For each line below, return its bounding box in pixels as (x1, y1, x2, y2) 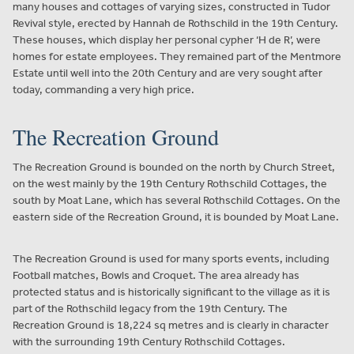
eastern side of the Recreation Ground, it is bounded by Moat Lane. (13, 209, 339, 224)
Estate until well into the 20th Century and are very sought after (13, 66, 322, 80)
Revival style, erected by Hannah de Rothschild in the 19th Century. (13, 16, 338, 30)
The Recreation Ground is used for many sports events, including (13, 251, 330, 265)
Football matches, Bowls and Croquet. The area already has (13, 268, 299, 282)
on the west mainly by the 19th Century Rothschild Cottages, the (13, 176, 327, 190)
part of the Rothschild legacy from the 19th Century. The (13, 301, 288, 315)
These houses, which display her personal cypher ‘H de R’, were (13, 32, 321, 47)
